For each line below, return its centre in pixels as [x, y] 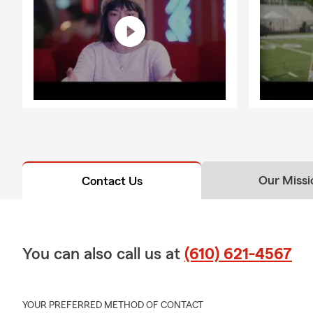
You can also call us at [103, 254]
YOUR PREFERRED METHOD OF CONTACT [113, 305]
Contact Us [112, 181]
